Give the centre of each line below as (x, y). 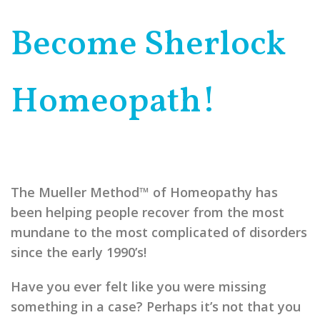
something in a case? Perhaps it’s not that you (156, 306)
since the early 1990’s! (79, 252)
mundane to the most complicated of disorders (159, 232)
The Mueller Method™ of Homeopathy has (144, 192)
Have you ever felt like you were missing (139, 286)
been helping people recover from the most (147, 212)
